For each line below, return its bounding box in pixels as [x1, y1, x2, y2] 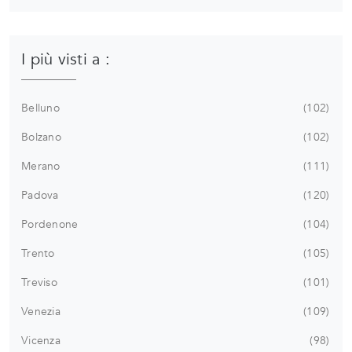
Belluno [21, 101, 60, 116]
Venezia [21, 304, 60, 320]
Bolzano [21, 130, 61, 145]
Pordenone [21, 217, 79, 233]
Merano [21, 159, 60, 174]
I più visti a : [21, 49, 110, 71]
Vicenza [21, 333, 60, 349]
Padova [21, 188, 59, 203]
